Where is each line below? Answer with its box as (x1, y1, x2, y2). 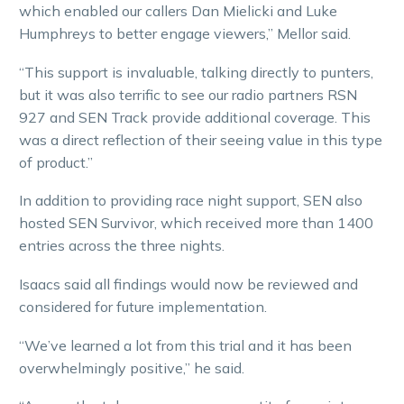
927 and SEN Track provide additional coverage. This (19, 107, 371, 126)
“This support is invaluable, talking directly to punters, (19, 62, 373, 81)
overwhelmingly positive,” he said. (19, 358, 244, 377)
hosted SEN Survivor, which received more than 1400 (19, 214, 373, 233)
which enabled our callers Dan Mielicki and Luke (19, 2, 337, 21)
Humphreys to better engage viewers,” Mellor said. (19, 24, 351, 43)
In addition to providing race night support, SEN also (19, 191, 363, 210)
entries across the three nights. (19, 236, 225, 255)
